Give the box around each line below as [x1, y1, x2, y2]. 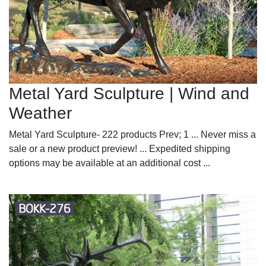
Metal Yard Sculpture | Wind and [9, 84, 249, 103]
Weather [9, 103, 72, 122]
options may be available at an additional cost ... [9, 157, 210, 168]
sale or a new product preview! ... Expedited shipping [9, 143, 230, 154]
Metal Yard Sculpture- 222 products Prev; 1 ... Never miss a [9, 129, 256, 140]
